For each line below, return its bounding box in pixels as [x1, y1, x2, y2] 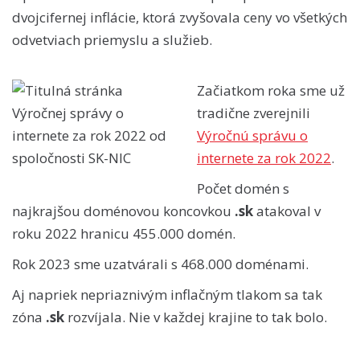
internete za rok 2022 [197, 149, 331, 167]
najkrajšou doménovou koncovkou [12, 202, 235, 220]
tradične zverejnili [197, 104, 310, 122]
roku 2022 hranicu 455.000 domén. [12, 224, 235, 243]
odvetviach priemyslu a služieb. [12, 31, 212, 49]
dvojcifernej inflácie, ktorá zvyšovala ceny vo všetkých [12, 8, 347, 27]
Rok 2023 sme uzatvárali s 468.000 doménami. [12, 255, 309, 273]
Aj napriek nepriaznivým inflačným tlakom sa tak [12, 285, 322, 304]
